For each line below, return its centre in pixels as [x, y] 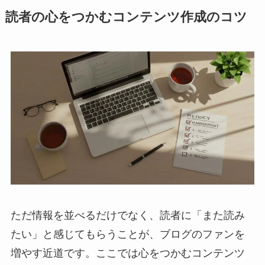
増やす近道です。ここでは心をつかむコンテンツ [127, 253]
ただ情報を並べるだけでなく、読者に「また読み [127, 215]
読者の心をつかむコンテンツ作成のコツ [126, 17]
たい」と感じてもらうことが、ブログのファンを [127, 234]
